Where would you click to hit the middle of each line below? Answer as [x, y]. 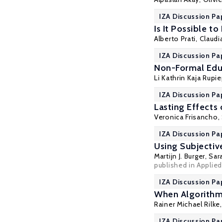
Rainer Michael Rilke [187, 204]
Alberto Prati [175, 39]
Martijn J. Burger [180, 156]
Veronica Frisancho [186, 117]
